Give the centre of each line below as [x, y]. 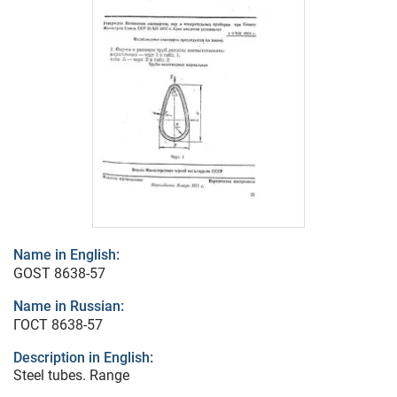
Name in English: [66, 255]
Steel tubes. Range [71, 376]
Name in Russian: [69, 307]
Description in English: [83, 358]
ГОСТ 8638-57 [58, 325]
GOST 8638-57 [59, 274]
